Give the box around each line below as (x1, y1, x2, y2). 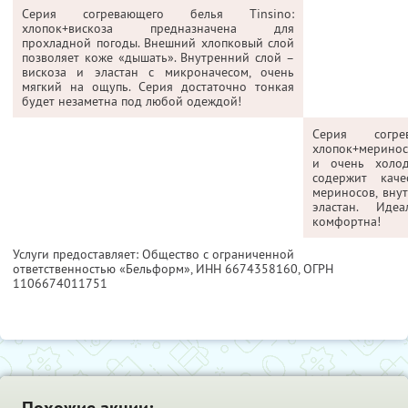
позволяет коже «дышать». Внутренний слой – (22, 48, 294, 66)
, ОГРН (298, 260, 333, 277)
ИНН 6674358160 (196, 260, 298, 277)
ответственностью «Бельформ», (13, 260, 196, 277)
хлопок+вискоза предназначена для (22, 19, 294, 36)
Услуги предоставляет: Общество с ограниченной (13, 245, 294, 262)
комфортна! (312, 212, 381, 229)
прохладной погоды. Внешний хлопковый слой (22, 34, 294, 51)
